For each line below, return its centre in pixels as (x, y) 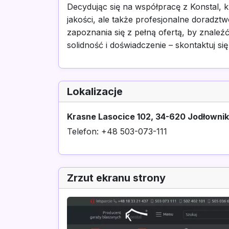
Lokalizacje (95, 91)
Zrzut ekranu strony (116, 178)
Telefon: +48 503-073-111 (117, 131)
